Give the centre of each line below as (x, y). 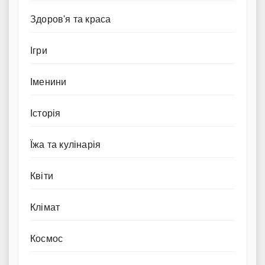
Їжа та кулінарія (66, 145)
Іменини (49, 82)
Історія (46, 114)
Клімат (45, 208)
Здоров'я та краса (71, 20)
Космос (47, 239)
